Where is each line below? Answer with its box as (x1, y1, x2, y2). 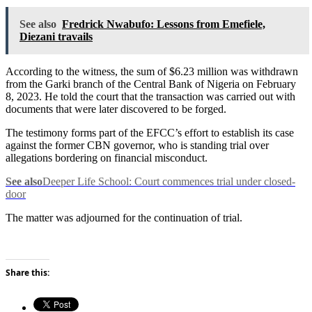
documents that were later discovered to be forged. (6, 102, 226, 115)
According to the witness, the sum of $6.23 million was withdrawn (6, 65, 298, 77)
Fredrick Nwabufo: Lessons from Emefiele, (62, 17, 265, 30)
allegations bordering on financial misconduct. (6, 151, 208, 164)
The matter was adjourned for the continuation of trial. (6, 211, 242, 224)
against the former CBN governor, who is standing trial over (6, 139, 269, 151)
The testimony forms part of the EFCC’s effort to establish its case (6, 126, 294, 139)
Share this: (6, 266, 49, 279)
